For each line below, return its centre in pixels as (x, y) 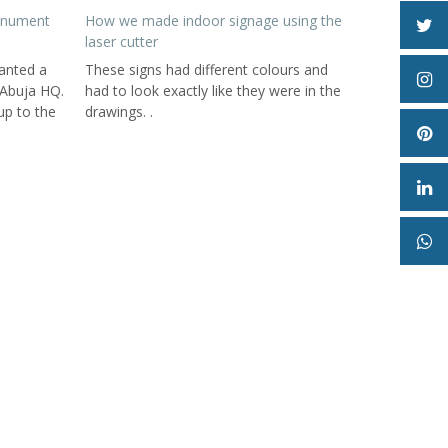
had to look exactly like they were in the (212, 90)
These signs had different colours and (206, 69)
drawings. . (118, 111)
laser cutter (121, 41)
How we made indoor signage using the (213, 20)
